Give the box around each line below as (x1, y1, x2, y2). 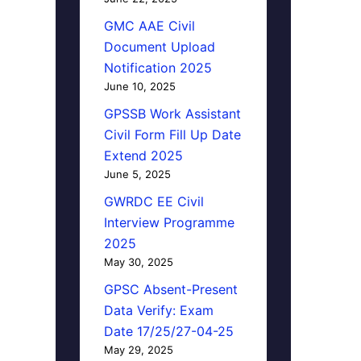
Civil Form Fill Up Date (103, 127, 241, 143)
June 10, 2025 (103, 80, 176, 93)
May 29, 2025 (103, 343, 173, 356)
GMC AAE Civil (103, 18, 195, 34)
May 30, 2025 (103, 255, 173, 268)
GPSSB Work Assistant (103, 106, 241, 122)
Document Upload (103, 39, 215, 55)
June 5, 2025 (103, 168, 171, 180)
